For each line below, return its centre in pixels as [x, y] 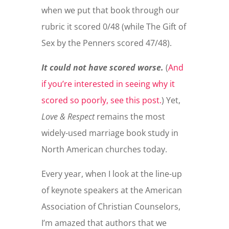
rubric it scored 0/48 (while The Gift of [113, 27]
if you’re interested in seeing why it [108, 84]
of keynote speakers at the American [111, 190]
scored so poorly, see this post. [101, 100]
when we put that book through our [110, 10]
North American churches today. [104, 150]
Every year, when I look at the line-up [111, 174]
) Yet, [171, 100]
